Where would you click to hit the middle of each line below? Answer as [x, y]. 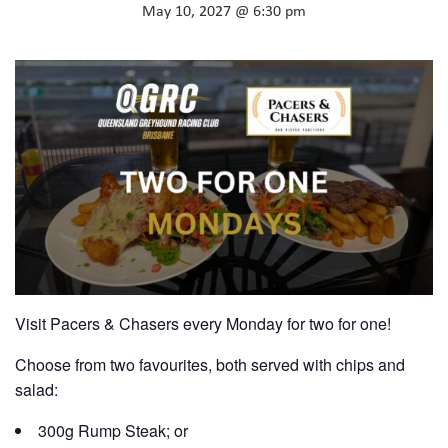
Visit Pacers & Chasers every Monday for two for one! [203, 324]
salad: [36, 390]
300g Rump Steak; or [113, 431]
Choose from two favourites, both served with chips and [210, 365]
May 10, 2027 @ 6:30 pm [224, 11]
